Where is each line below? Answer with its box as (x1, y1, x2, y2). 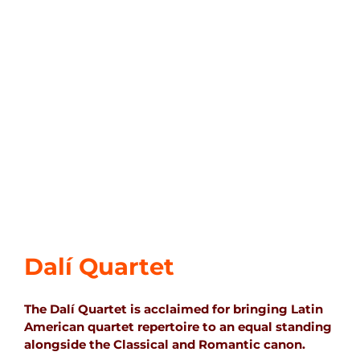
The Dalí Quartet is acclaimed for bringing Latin (24, 301, 323, 317)
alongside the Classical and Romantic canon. (24, 337, 305, 352)
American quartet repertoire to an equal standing (24, 319, 332, 334)
